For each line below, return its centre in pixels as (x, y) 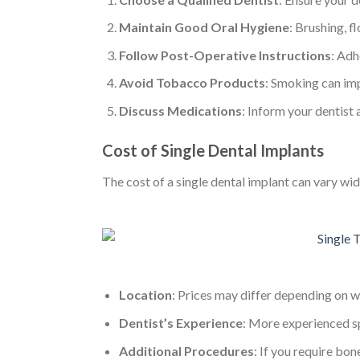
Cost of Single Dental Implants (213, 150)
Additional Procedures (186, 350)
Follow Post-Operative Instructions (225, 55)
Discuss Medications (180, 111)
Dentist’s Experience (180, 323)
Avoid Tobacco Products (192, 83)
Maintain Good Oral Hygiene (204, 27)
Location (145, 295)
